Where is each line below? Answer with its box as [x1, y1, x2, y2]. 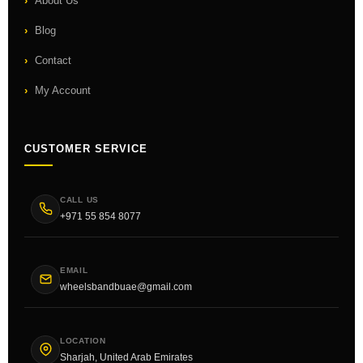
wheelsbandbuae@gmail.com [60, 280, 192, 293]
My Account [35, 84, 91, 96]
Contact [35, 54, 71, 66]
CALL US [60, 194, 99, 204]
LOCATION [60, 335, 106, 345]
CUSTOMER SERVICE [24, 143, 147, 155]
